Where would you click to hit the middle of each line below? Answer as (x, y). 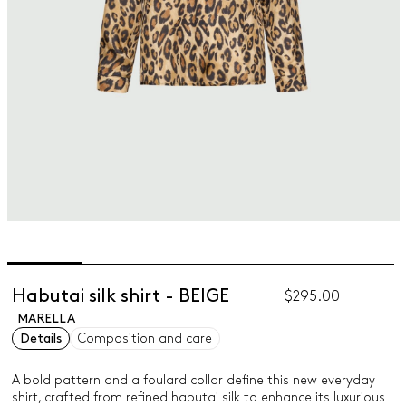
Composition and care (145, 338)
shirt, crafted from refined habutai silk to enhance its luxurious (198, 397)
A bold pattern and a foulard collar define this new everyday (193, 380)
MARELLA (46, 319)
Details (40, 338)
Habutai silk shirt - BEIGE (120, 296)
